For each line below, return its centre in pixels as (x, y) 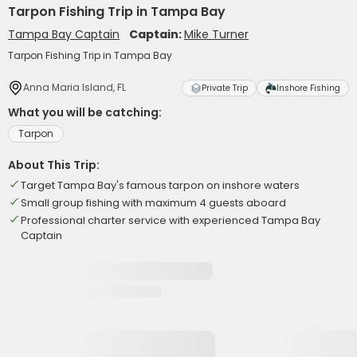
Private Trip (225, 88)
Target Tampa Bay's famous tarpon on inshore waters (160, 185)
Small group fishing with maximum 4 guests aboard (153, 203)
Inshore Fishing (308, 88)
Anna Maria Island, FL (75, 87)
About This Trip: (54, 165)
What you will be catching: (85, 112)
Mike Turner (216, 34)
